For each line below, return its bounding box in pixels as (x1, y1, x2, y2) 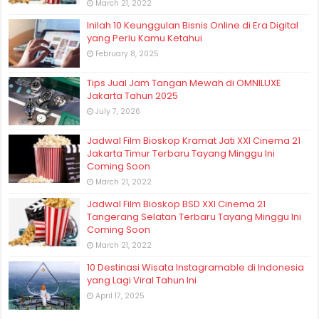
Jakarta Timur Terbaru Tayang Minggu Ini (87, 147, 276, 161)
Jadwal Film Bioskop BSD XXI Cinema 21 (87, 197, 266, 211)
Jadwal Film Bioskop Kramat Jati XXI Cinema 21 (87, 134, 301, 148)
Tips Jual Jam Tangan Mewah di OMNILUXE (87, 75, 282, 90)
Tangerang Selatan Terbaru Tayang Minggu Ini (87, 210, 302, 224)
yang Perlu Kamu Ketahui (87, 31, 203, 45)
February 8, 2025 (95, 48, 159, 59)
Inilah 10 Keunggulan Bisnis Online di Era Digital (87, 18, 299, 32)
